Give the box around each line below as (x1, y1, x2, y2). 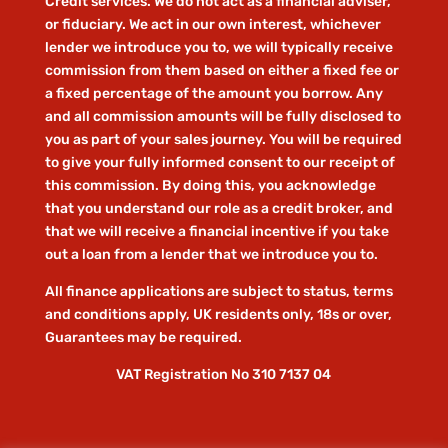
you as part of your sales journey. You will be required (44, 131, 402, 149)
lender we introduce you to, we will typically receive (44, 39, 393, 57)
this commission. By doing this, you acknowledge (44, 177, 376, 195)
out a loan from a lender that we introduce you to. (44, 246, 378, 264)
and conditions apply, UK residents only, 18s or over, (44, 306, 392, 324)
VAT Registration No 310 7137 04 (116, 366, 332, 384)
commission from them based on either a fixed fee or (44, 62, 399, 80)
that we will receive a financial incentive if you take (44, 223, 389, 241)
